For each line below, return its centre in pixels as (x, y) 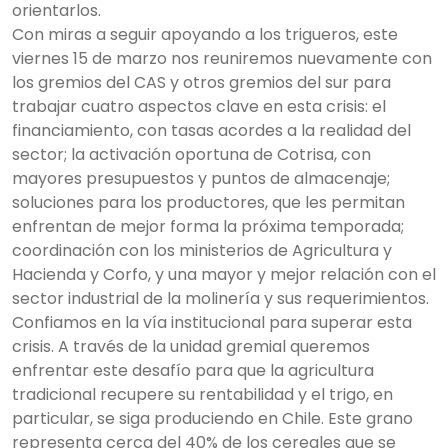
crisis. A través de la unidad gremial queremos (191, 346)
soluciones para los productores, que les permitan (208, 202)
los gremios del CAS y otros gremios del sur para (201, 82)
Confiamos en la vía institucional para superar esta (212, 322)
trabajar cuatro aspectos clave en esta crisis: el (199, 106)
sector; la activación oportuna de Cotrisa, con (191, 154)
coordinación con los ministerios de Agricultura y (202, 250)
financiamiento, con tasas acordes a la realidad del (211, 130)
